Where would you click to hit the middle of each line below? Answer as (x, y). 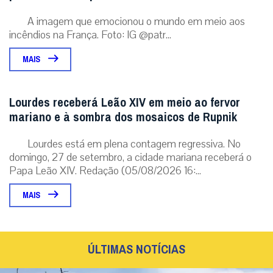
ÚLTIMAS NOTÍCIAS (136, 249)
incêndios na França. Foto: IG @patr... (90, 34)
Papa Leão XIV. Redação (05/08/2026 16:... (105, 170)
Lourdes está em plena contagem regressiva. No (134, 144)
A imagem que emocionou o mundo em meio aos (136, 21)
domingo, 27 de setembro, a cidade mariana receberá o (130, 157)
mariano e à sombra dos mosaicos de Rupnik (123, 117)
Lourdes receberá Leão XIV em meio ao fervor (125, 102)
